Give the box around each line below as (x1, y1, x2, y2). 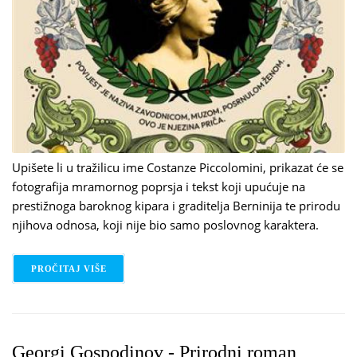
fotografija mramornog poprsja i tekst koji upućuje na (12, 178, 305, 194)
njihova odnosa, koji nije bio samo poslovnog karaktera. (12, 216, 319, 233)
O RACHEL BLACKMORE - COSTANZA (106, 263, 288, 273)
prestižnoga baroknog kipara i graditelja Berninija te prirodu (12, 197, 340, 214)
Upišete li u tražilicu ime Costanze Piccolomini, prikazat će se (12, 159, 343, 175)
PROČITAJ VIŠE (31, 263, 107, 273)
